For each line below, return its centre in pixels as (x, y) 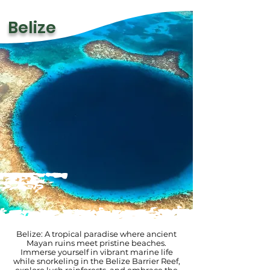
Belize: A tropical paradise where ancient (96, 234)
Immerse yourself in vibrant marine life (96, 252)
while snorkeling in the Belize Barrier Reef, (96, 261)
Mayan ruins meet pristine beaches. (96, 243)
